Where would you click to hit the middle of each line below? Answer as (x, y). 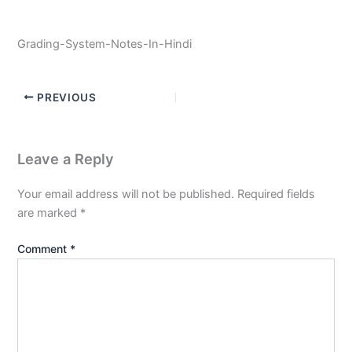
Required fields (277, 194)
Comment (44, 248)
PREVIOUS (65, 97)
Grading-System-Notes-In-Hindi (105, 44)
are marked (49, 213)
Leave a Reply (66, 158)
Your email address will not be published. (126, 194)
